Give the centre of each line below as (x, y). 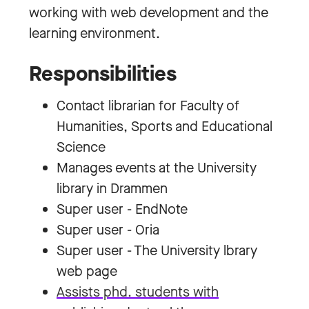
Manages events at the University (157, 168)
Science (81, 147)
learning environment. (94, 33)
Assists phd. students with (138, 292)
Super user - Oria (108, 230)
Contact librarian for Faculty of (148, 106)
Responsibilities (103, 74)
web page (87, 271)
